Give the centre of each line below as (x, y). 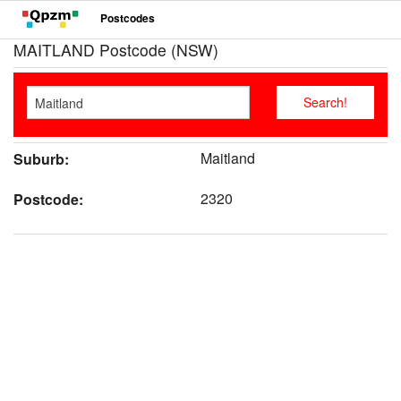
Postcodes (128, 18)
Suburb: (41, 159)
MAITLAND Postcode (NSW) (116, 50)
